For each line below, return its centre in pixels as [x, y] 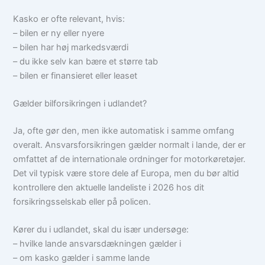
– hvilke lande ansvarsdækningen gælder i [97, 244]
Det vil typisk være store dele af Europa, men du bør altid [126, 173]
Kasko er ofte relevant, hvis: [69, 19]
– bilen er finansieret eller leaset [75, 75]
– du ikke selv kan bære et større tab [86, 61]
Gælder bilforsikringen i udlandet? [80, 103]
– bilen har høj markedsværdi [71, 47]
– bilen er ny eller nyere [59, 33]
